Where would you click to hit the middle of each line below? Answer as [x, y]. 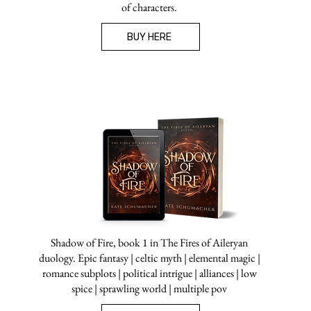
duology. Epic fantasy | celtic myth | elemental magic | [149, 258]
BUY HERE [149, 37]
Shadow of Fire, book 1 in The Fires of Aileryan [149, 243]
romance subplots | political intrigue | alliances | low [149, 273]
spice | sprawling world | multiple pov [149, 288]
